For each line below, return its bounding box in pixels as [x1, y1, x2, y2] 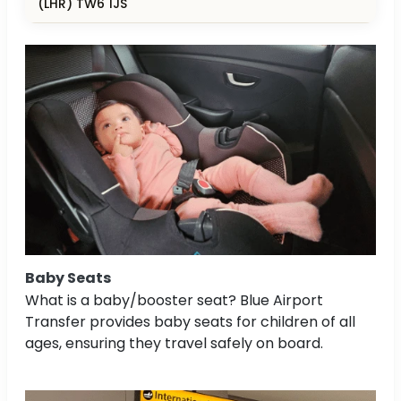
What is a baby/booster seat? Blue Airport [25, 289, 323, 311]
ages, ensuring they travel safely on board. [25, 332, 323, 354]
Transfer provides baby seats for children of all [25, 311, 355, 332]
